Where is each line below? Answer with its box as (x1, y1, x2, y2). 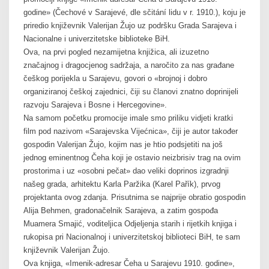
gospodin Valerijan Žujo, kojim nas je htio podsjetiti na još (23, 140, 223, 150)
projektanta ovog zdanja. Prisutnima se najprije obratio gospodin (23, 193, 246, 202)
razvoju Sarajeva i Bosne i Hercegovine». (23, 100, 167, 110)
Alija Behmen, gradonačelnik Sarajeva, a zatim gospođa (23, 206, 218, 216)
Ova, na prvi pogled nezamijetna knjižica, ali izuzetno (23, 47, 209, 57)
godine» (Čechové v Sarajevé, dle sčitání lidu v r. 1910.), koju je (23, 8, 246, 17)
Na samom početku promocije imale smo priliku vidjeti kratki (23, 113, 233, 123)
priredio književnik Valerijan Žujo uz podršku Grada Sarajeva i (23, 21, 237, 31)
